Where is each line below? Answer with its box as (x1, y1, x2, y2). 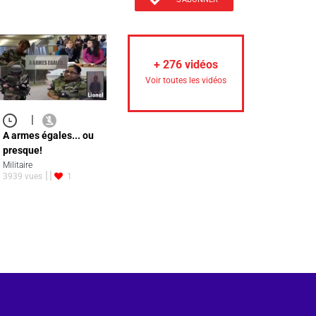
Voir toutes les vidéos (145, 75, 226, 86)
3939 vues (3, 171, 42, 182)
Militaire (3, 159, 32, 170)
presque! (3, 145, 42, 157)
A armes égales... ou (3, 130, 94, 142)
